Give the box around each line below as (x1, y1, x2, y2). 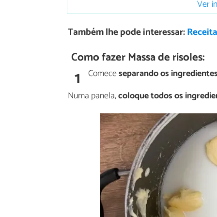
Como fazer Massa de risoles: (71, 48, 205, 66)
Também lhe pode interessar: (67, 25, 187, 40)
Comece (88, 66, 119, 81)
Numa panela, (68, 88, 118, 103)
